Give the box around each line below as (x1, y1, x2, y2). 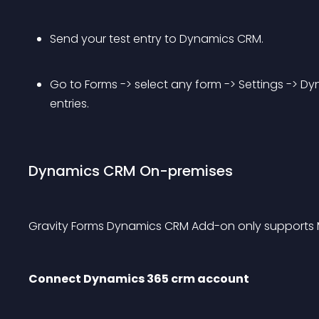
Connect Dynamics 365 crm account (28, 271, 249, 287)
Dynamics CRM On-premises (28, 161, 233, 181)
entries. (50, 95, 89, 112)
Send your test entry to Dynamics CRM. (50, 31, 263, 47)
